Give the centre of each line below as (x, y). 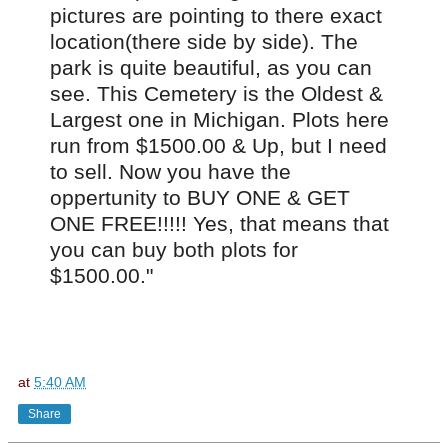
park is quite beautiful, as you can (211, 67)
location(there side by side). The (204, 41)
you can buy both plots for (174, 249)
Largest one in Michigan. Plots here (219, 119)
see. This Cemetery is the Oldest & (216, 93)
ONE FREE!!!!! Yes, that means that (219, 223)
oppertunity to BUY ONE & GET (200, 197)
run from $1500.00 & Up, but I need (218, 145)
